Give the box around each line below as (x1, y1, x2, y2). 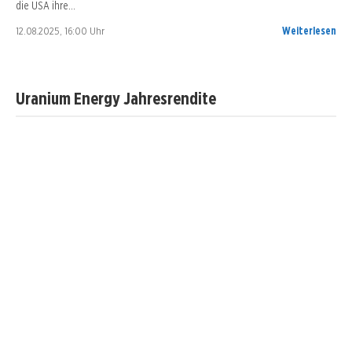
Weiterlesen (282, 24, 336, 38)
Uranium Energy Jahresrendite (16, 87, 216, 109)
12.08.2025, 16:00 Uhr (16, 24, 104, 38)
